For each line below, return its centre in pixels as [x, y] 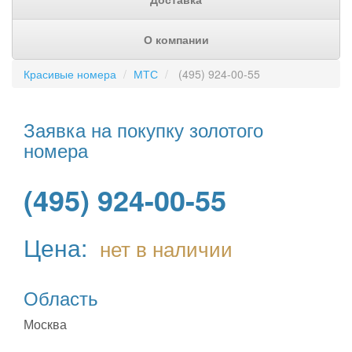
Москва [45, 324]
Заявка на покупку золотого [143, 129]
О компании [176, 39]
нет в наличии [166, 248]
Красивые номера [70, 74]
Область [61, 297]
